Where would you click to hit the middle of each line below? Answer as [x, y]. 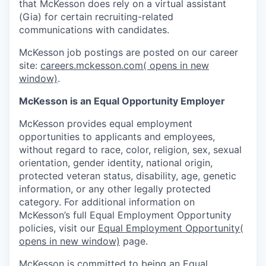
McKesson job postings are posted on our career [129, 52]
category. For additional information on [107, 202]
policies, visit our [58, 228]
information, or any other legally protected [115, 189]
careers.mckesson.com [92, 65]
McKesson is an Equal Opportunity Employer [122, 101]
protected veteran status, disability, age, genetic [128, 175]
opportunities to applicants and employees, [117, 136]
